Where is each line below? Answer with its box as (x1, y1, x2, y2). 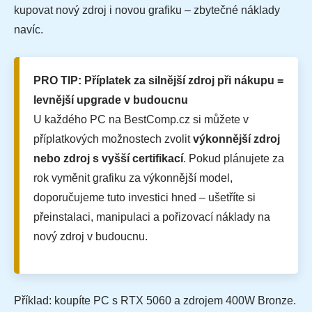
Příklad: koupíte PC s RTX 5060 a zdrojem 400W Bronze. (14, 295, 296, 307)
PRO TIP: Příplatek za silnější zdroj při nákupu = (33, 75, 283, 87)
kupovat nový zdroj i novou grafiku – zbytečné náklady (14, 4, 280, 17)
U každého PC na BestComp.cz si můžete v (33, 114, 249, 126)
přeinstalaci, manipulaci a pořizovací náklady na (33, 211, 270, 224)
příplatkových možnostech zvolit (33, 133, 193, 146)
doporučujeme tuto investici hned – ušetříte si (33, 192, 256, 204)
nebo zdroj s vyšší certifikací (33, 153, 183, 165)
